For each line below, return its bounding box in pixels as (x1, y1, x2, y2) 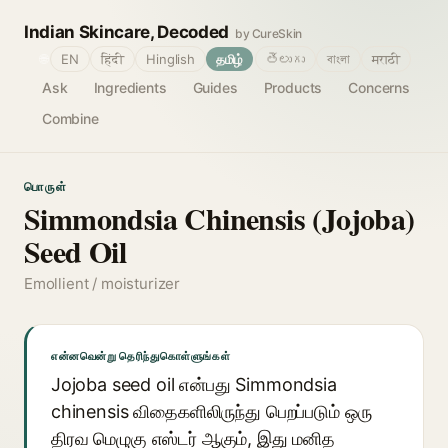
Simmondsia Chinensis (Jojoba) (24, 196, 415, 240)
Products (263, 79, 323, 96)
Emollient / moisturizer (24, 274, 181, 293)
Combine (42, 110, 99, 127)
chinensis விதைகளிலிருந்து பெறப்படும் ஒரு (51, 401, 373, 422)
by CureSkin (234, 26, 303, 41)
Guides (192, 79, 238, 96)
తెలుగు (266, 51, 305, 67)
